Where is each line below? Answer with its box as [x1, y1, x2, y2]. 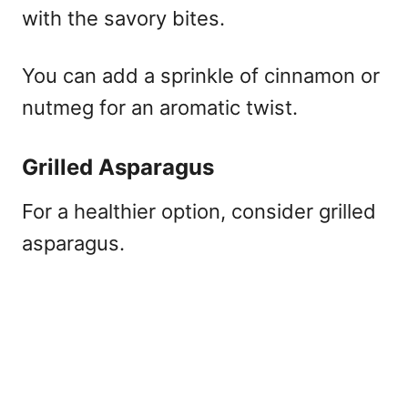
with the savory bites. [22, 5, 225, 30]
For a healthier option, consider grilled [22, 199, 376, 223]
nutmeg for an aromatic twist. [22, 95, 298, 119]
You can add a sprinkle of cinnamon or [22, 63, 380, 87]
